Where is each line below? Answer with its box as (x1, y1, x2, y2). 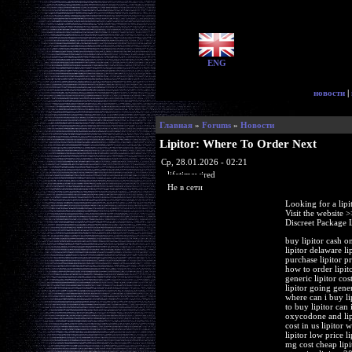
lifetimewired (167, 169, 215, 179)
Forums (201, 120, 231, 130)
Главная (159, 120, 192, 130)
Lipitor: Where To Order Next (159, 137, 317, 150)
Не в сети (167, 181, 203, 192)
